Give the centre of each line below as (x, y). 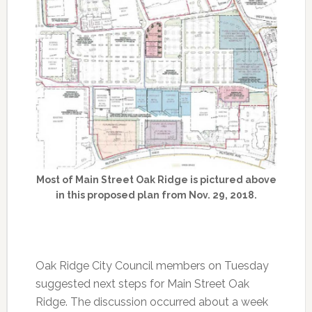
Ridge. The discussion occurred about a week (151, 302)
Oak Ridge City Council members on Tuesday (152, 266)
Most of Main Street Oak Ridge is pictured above (156, 180)
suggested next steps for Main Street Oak (142, 284)
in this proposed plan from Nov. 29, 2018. (156, 195)
